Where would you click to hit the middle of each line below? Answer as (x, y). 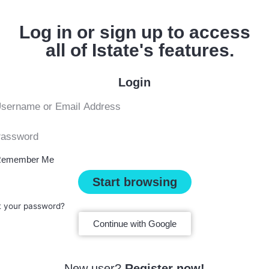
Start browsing (134, 182)
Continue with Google (134, 223)
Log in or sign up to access (134, 32)
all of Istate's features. (134, 50)
